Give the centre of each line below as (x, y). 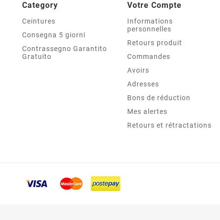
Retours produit (155, 42)
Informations (150, 21)
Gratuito (37, 56)
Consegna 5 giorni (54, 35)
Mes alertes (147, 111)
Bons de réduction (159, 97)
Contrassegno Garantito (65, 48)
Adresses (143, 84)
